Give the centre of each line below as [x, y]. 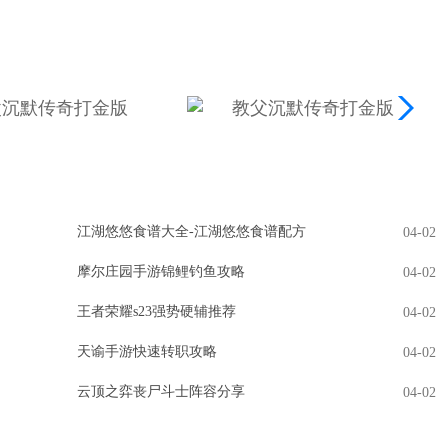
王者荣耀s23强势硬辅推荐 [156, 311]
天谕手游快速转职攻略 [147, 351]
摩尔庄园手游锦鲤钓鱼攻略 [161, 271]
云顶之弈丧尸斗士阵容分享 [161, 391]
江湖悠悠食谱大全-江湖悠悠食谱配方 [191, 231]
